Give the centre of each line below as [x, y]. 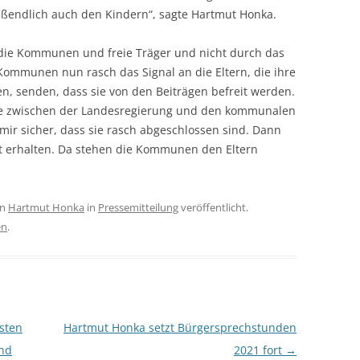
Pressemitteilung [138, 207]
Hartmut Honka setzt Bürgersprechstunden [180, 327]
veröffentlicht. [213, 207]
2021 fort [259, 350]
